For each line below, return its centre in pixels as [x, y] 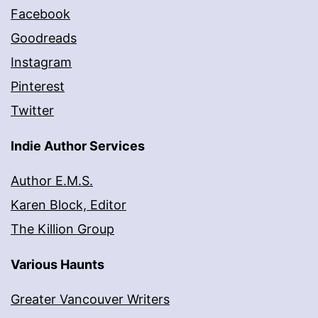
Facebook [40, 13]
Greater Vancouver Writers [90, 299]
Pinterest [38, 86]
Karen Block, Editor [68, 204]
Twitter [32, 110]
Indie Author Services [78, 146]
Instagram [41, 62]
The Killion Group [62, 229]
